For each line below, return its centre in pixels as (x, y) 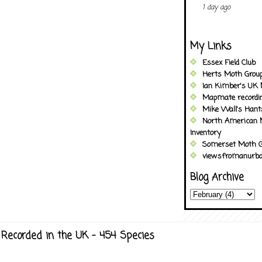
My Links (211, 46)
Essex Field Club (229, 63)
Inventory (206, 133)
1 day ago (216, 7)
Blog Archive (217, 177)
